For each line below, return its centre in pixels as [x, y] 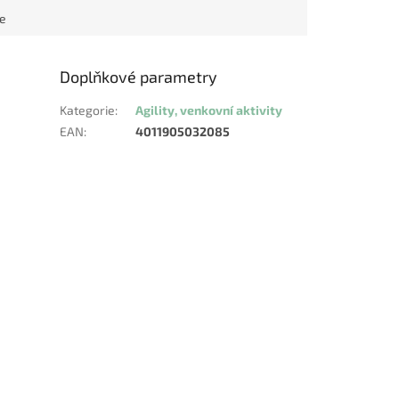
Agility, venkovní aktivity [209, 110]
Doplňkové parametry [139, 77]
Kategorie [88, 110]
